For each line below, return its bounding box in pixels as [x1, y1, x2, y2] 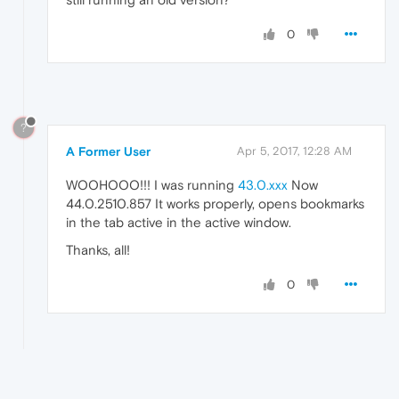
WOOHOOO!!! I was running [66, 176, 238, 192]
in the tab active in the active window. [66, 214, 291, 230]
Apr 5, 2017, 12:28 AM [237, 143, 352, 158]
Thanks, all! [66, 241, 130, 257]
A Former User [66, 143, 151, 159]
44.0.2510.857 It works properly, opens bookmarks [66, 195, 364, 211]
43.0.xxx [238, 176, 288, 192]
